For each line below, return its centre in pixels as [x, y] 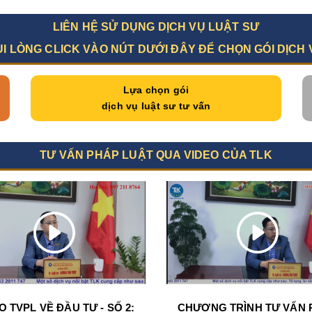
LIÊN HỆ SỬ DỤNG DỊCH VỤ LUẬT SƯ [156, 27]
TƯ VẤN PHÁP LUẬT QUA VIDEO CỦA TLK [156, 155]
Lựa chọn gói [156, 90]
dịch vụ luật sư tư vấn [156, 106]
